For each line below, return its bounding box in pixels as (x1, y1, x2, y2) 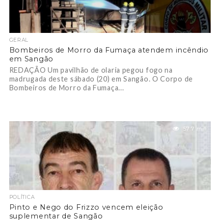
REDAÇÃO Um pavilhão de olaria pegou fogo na (9, 66, 173, 74)
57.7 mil (183, 125, 206, 132)
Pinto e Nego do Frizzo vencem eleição (9, 203, 164, 212)
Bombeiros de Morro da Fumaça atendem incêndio (9, 46, 209, 55)
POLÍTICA (9, 194, 35, 200)
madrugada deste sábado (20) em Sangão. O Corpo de (9, 75, 193, 83)
